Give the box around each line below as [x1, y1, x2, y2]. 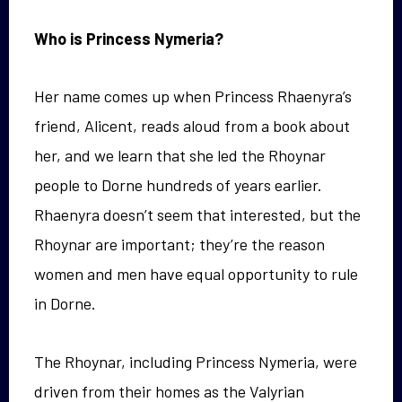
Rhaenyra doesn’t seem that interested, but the [34, 205, 361, 225]
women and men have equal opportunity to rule [34, 264, 358, 284]
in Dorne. [34, 293, 96, 314]
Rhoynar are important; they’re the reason [34, 234, 325, 255]
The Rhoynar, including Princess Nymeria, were [34, 351, 357, 371]
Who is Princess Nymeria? [34, 28, 223, 48]
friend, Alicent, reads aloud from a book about [34, 116, 350, 136]
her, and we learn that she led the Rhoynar [34, 145, 326, 166]
